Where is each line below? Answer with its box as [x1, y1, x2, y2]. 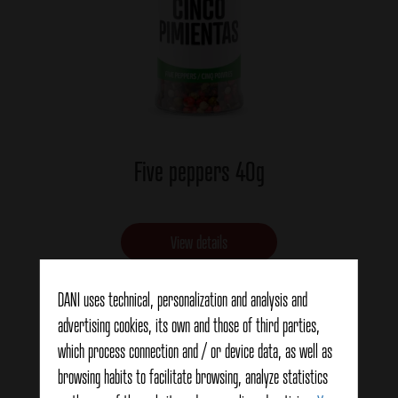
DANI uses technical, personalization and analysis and [57, 288, 307, 311]
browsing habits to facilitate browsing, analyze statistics [57, 365, 328, 388]
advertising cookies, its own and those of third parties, [57, 314, 320, 337]
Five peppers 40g [133, 155, 265, 187]
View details [171, 231, 227, 252]
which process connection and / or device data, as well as [57, 339, 332, 362]
